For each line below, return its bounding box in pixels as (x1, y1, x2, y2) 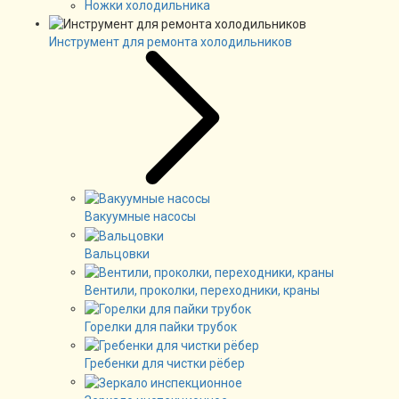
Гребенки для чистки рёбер (85, 356, 245, 371)
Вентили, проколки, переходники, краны (85, 282, 320, 297)
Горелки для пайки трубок (85, 320, 237, 335)
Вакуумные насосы (85, 209, 196, 224)
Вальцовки (85, 246, 150, 261)
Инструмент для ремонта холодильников (49, 34, 292, 49)
